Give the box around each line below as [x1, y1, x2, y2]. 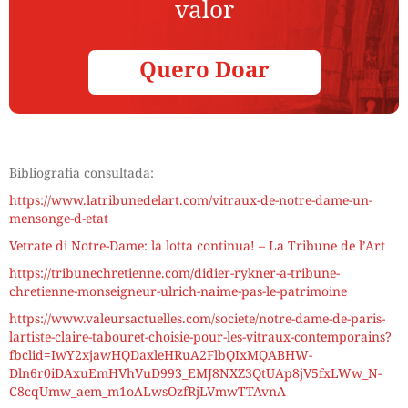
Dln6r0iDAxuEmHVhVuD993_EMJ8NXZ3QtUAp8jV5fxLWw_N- [9, 364, 382, 382]
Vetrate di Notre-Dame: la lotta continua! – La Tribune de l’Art [9, 237, 385, 255]
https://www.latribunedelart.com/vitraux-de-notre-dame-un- [9, 191, 372, 209]
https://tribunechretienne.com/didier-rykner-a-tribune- [9, 264, 340, 282]
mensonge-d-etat [9, 209, 108, 228]
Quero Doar [138, 54, 270, 85]
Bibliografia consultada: [9, 164, 154, 182]
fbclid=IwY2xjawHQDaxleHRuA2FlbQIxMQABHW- [9, 346, 312, 364]
